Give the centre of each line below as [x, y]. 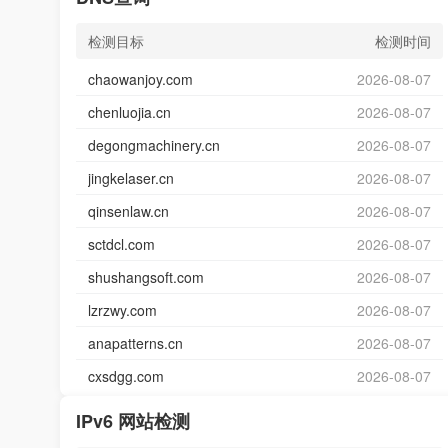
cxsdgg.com [126, 376]
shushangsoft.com [146, 277]
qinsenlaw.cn [128, 211]
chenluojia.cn [129, 112]
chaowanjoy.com [140, 79]
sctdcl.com [121, 244]
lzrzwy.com [122, 310]
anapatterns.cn [135, 343]
